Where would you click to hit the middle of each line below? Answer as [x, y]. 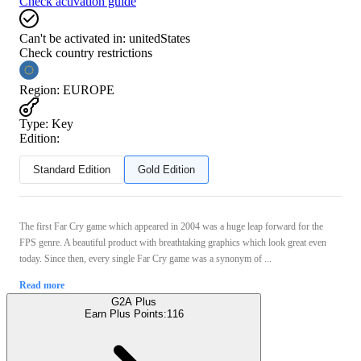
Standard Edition [72, 169]
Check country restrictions [86, 52]
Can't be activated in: [73, 38]
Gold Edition [166, 169]
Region [38, 89]
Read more [42, 285]
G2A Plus [134, 301]
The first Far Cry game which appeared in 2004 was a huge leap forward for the [171, 226]
